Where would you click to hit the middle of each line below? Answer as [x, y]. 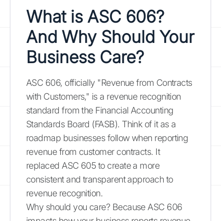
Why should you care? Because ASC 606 [104, 207]
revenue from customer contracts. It [93, 151]
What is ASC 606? [95, 16]
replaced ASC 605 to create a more [93, 165]
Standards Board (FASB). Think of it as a [101, 124]
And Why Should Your [110, 37]
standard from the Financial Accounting [100, 110]
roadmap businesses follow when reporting [107, 138]
